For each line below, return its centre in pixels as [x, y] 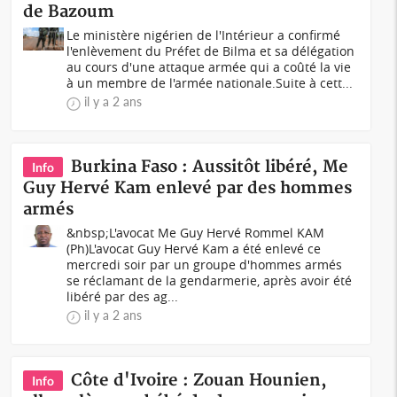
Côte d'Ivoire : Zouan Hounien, [199, 381]
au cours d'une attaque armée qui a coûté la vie [209, 67]
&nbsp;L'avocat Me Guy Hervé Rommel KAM [196, 233]
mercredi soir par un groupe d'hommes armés [205, 265]
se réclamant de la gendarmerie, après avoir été [210, 280]
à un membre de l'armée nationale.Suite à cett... [210, 83]
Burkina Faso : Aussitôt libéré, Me [210, 167]
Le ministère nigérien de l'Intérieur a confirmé [204, 35]
